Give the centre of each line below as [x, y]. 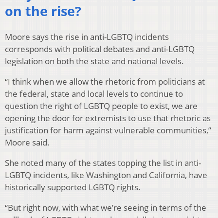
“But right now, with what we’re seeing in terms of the [106, 207]
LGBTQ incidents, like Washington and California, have [106, 175]
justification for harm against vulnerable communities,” [108, 130]
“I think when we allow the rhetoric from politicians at [105, 81]
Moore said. [27, 142]
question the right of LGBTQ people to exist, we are [101, 106]
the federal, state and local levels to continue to [94, 93]
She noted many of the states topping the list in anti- [103, 163]
